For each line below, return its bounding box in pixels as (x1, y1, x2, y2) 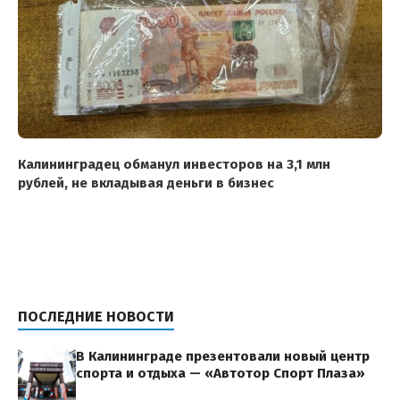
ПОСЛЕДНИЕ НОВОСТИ (18, 307, 174, 325)
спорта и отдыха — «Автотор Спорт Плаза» (76, 364, 365, 381)
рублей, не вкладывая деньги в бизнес (18, 174, 274, 191)
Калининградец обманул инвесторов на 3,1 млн (18, 155, 330, 172)
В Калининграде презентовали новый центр (76, 347, 370, 364)
